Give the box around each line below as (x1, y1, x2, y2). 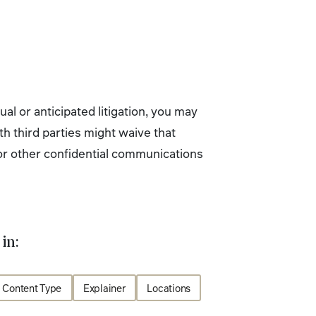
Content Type (2, 280, 61, 295)
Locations (147, 280, 190, 295)
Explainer (83, 280, 126, 295)
